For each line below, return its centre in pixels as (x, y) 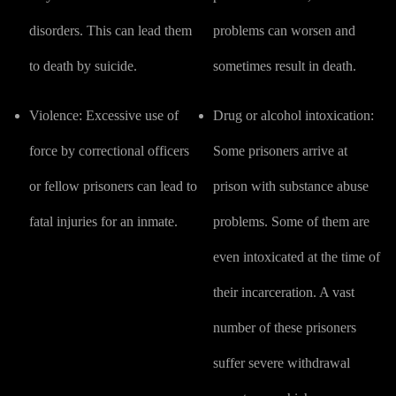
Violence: (56, 115)
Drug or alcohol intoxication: (293, 115)
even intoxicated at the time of (296, 257)
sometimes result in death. (284, 66)
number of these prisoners (284, 327)
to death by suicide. (83, 66)
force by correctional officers (109, 151)
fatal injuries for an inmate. (103, 221)
